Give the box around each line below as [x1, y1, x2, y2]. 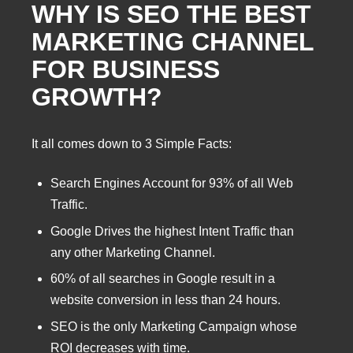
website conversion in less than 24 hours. [50, 293, 281, 307]
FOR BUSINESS [32, 55, 220, 84]
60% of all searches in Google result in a [50, 272, 275, 286]
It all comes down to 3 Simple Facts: [32, 136, 232, 150]
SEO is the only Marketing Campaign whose [50, 319, 297, 333]
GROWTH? [32, 83, 162, 112]
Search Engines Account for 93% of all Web [50, 176, 293, 191]
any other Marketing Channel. [50, 245, 215, 259]
